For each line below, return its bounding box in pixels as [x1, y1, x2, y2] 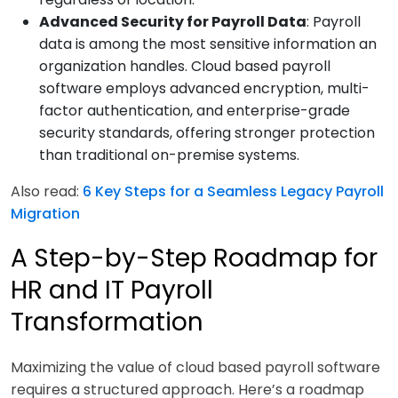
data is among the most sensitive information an [39, 34, 377, 55]
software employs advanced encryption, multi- [39, 78, 370, 99]
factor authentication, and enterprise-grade [39, 100, 350, 122]
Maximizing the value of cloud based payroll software [11, 357, 380, 378]
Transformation [11, 305, 203, 340]
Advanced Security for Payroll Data [39, 12, 306, 33]
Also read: [11, 181, 79, 203]
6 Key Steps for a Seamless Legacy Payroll [79, 181, 384, 203]
